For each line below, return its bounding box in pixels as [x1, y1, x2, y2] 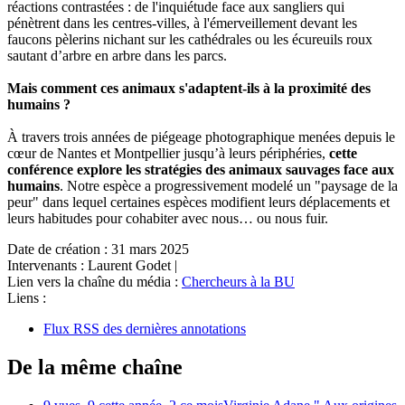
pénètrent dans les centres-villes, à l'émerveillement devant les [7, 15, 357, 32]
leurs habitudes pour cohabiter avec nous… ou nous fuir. [7, 211, 328, 227]
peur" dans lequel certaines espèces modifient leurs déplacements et [7, 194, 390, 211]
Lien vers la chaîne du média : [7, 274, 178, 290]
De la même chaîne [7, 355, 183, 380]
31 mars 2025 [111, 241, 189, 258]
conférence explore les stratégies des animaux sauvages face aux [7, 162, 394, 178]
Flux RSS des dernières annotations [43, 321, 246, 337]
